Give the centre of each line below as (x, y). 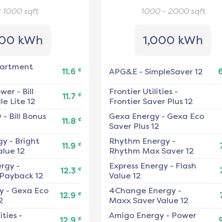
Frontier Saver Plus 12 (151, 102)
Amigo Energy (136, 216)
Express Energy (138, 166)
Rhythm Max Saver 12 (151, 151)
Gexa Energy (134, 116)
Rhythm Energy (139, 141)
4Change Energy (142, 191)
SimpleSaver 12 (173, 72)
